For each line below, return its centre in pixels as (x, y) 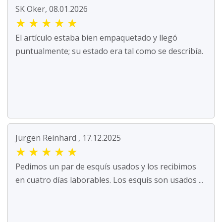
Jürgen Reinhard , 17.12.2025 (68, 138)
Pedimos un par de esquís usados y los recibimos (106, 166)
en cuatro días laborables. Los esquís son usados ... (109, 180)
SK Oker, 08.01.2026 (52, 9)
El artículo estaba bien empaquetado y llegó (96, 37)
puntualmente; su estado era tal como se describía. (109, 51)
